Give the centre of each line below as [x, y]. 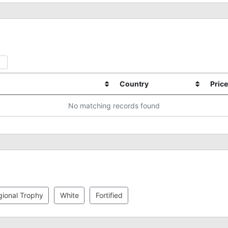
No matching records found [114, 106]
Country [134, 84]
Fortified [109, 195]
